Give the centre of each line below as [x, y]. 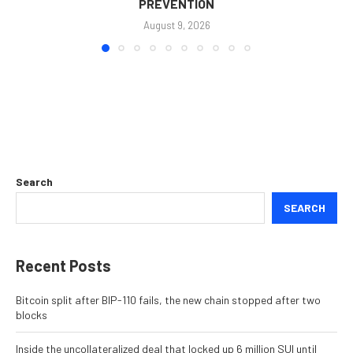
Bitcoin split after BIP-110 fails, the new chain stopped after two [168, 300]
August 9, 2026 [176, 26]
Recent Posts [63, 266]
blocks [32, 315]
